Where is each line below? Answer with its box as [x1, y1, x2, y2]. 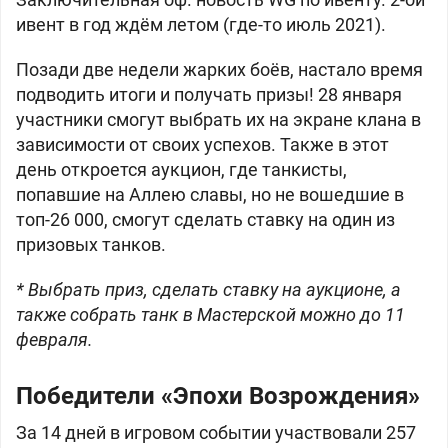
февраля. [16, 329, 93, 350]
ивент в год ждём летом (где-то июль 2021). [16, 14, 386, 35]
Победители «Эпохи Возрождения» [16, 382, 420, 410]
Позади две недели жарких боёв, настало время [16, 59, 423, 80]
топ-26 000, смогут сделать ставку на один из [16, 209, 395, 230]
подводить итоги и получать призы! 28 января [16, 84, 402, 105]
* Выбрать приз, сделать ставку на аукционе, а [16, 279, 401, 300]
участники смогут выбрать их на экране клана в [16, 109, 421, 130]
